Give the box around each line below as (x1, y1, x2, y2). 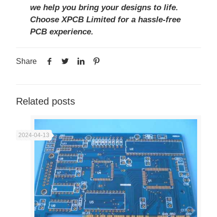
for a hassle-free (115, 15, 181, 25)
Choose (30, 15, 62, 25)
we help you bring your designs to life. (30, 3, 178, 13)
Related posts (16, 96, 75, 107)
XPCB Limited (61, 15, 115, 25)
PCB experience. (30, 27, 93, 37)
